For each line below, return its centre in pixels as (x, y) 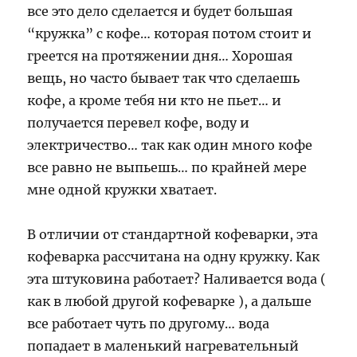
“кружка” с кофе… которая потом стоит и (170, 33)
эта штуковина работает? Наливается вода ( (177, 279)
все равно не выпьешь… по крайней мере (167, 167)
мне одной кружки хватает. (122, 190)
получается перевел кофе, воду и (139, 123)
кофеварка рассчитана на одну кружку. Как (174, 257)
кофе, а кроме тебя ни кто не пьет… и (155, 100)
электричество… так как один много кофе (170, 145)
